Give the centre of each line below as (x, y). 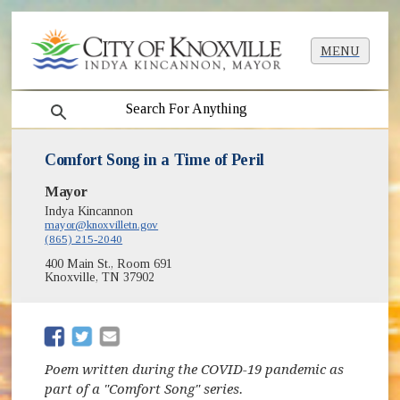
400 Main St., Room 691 (109, 264)
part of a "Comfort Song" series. (144, 389)
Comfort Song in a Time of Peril (154, 160)
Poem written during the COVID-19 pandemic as (195, 369)
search (54, 102)
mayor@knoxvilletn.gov (102, 225)
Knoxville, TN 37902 (100, 278)
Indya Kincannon (89, 212)
